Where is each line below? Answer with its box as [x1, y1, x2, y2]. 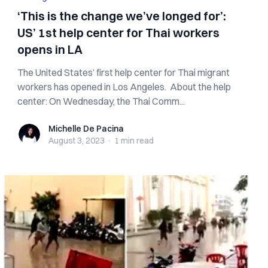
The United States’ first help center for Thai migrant [17, 66, 230, 78]
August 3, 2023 [48, 135, 105, 146]
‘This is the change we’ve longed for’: [17, 8, 227, 23]
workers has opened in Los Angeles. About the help [17, 81, 232, 93]
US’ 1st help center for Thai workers [17, 25, 220, 40]
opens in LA [17, 42, 83, 57]
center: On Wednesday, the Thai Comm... [17, 95, 185, 107]
